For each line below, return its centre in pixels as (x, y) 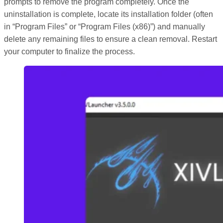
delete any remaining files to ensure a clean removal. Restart (111, 39)
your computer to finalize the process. (69, 51)
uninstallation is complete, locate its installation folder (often (109, 14)
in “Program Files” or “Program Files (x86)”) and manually (105, 26)
